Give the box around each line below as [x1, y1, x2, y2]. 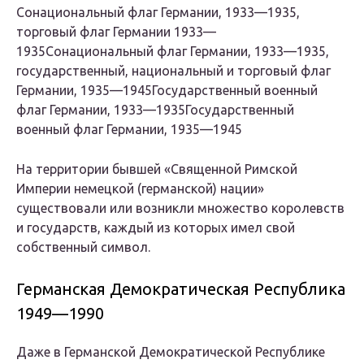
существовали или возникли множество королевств [16, 201, 344, 216]
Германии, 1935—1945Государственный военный [16, 83, 318, 98]
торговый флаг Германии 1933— [16, 24, 216, 40]
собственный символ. [16, 240, 150, 255]
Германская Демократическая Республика [16, 279, 345, 299]
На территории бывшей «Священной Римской [16, 162, 297, 177]
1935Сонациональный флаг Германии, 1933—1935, [16, 44, 329, 59]
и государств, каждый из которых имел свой [16, 220, 295, 236]
